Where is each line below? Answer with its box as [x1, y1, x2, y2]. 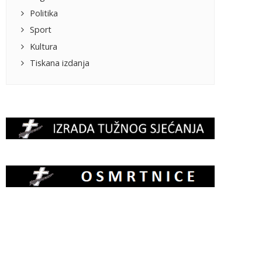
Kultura [30, 40, 58, 52]
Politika [30, 7, 58, 19]
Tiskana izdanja [30, 57, 90, 69]
